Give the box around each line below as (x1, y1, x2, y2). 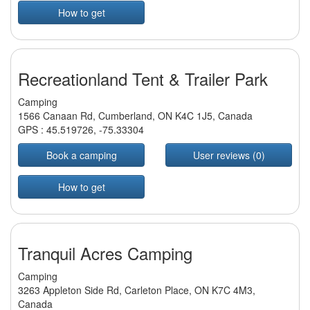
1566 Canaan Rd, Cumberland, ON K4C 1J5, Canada (18, 109, 253, 123)
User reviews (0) (192, 148, 265, 163)
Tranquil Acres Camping (18, 241, 192, 266)
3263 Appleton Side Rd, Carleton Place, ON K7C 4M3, (18, 283, 255, 298)
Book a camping (46, 148, 117, 163)
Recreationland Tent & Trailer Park (18, 66, 268, 91)
